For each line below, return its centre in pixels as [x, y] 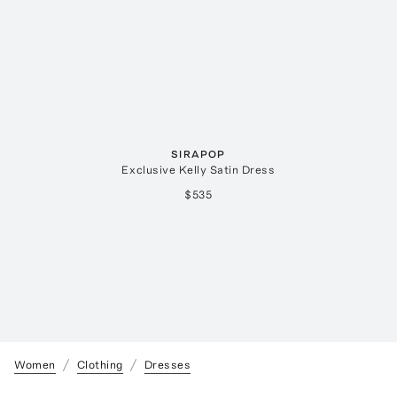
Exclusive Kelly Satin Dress [198, 170]
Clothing [100, 365]
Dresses [167, 365]
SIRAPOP [198, 155]
